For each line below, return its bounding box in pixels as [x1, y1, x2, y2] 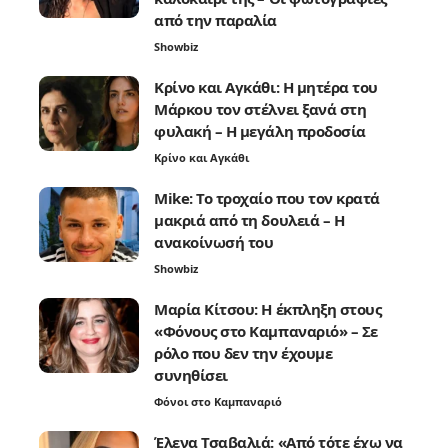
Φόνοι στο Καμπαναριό [154, 393, 282, 409]
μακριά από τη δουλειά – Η [154, 209, 345, 230]
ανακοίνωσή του [154, 231, 274, 252]
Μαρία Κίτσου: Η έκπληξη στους [154, 298, 382, 319]
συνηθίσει [154, 364, 228, 385]
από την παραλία [154, 9, 277, 30]
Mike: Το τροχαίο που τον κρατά [154, 187, 380, 208]
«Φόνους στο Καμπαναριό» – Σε [154, 320, 378, 341]
